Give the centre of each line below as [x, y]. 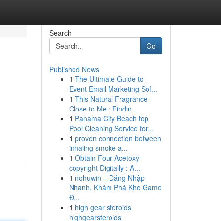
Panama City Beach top [111, 118]
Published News [74, 69]
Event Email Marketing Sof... [113, 89]
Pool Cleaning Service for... [111, 128]
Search [60, 33]
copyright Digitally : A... [104, 168]
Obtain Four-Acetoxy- [108, 158]
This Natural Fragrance [111, 99]
